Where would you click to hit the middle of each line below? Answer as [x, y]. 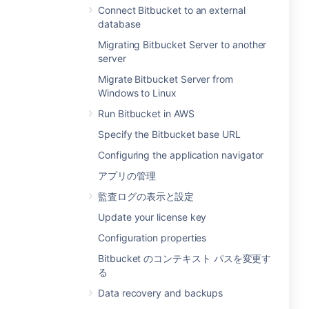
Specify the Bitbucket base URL [169, 134]
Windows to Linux [137, 93]
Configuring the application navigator [181, 155]
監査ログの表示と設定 [146, 196]
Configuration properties [152, 238]
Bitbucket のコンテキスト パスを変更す [185, 258]
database [119, 24]
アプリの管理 [127, 176]
